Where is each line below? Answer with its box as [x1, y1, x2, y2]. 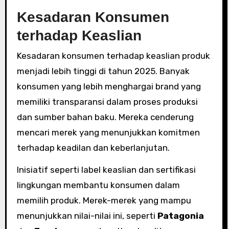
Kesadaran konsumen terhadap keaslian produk [16, 51, 210, 61]
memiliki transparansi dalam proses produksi [16, 97, 198, 107]
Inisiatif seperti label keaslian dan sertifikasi [16, 165, 196, 175]
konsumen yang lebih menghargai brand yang [16, 81, 201, 91]
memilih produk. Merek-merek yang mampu [16, 195, 191, 205]
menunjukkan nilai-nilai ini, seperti [16, 211, 157, 221]
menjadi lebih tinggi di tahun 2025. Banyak [16, 66, 190, 76]
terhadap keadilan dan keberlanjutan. [16, 143, 170, 153]
